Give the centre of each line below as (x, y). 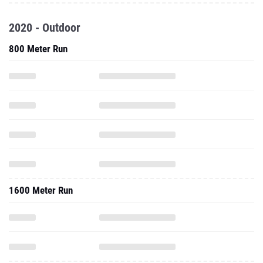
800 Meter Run (38, 49)
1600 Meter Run (41, 190)
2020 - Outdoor (45, 28)
